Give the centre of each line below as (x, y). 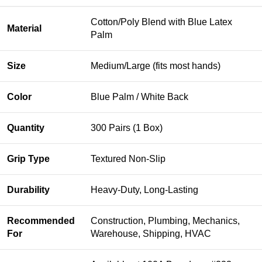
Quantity (26, 128)
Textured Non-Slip (128, 159)
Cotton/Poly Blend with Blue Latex (161, 22)
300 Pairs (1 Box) (127, 128)
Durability (28, 190)
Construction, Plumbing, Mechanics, (165, 221)
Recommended (41, 221)
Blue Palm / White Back (139, 97)
